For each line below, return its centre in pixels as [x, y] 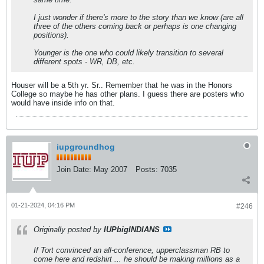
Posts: [147, 169]
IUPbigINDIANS [132, 230]
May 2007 [110, 169]
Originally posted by [69, 230]
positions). [51, 35]
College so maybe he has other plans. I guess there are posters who [128, 94]
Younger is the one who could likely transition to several [128, 53]
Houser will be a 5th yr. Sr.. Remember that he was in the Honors [122, 85]
